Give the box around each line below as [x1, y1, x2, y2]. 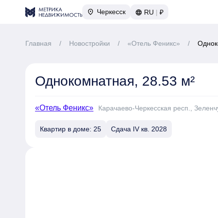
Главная [25, 39, 52, 47]
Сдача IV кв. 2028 [111, 125, 167, 133]
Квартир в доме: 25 [40, 125, 101, 133]
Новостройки [69, 39, 110, 47]
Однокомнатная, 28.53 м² [35, 73, 195, 89]
